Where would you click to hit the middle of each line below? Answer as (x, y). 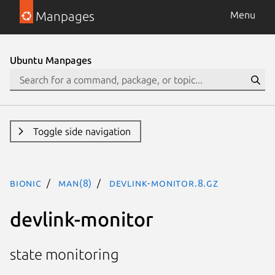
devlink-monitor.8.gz (164, 183)
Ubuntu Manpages (51, 60)
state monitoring (64, 255)
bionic (26, 183)
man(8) (76, 183)
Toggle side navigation (82, 131)
